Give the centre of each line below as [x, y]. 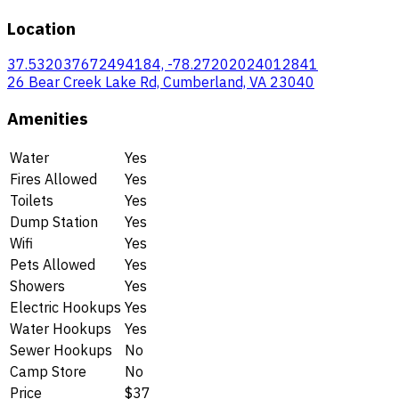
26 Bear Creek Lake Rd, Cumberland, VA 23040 [161, 82]
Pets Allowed [53, 264]
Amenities [48, 118]
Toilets [32, 200]
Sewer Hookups [61, 350]
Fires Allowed [53, 179]
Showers [37, 285]
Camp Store [48, 371]
